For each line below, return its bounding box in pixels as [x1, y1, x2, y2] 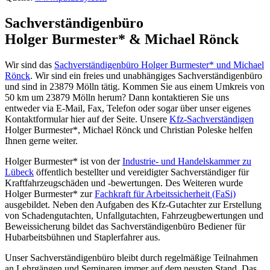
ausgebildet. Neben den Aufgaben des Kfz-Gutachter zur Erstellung [5, 199, 262, 210]
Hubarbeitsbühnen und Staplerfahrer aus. [5, 231, 160, 242]
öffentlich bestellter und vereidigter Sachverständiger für [34, 166, 249, 177]
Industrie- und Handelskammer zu [122, 155, 251, 166]
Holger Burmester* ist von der [5, 155, 122, 166]
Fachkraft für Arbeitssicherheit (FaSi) [95, 188, 236, 199]
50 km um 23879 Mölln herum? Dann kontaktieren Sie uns [5, 92, 229, 102]
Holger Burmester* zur [5, 188, 95, 199]
